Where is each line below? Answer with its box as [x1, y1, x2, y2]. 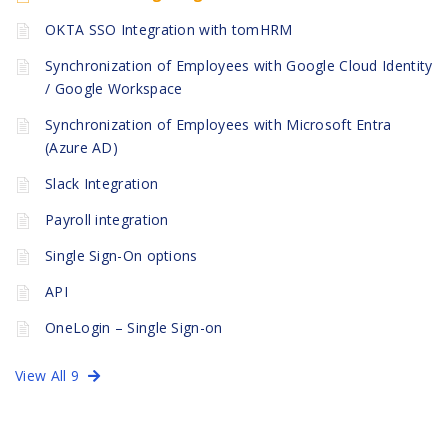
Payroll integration [45, 210, 169, 230]
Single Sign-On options [45, 246, 198, 266]
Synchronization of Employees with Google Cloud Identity [45, 56, 433, 76]
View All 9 [15, 366, 88, 385]
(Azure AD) [45, 138, 118, 158]
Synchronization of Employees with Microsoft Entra [45, 115, 392, 135]
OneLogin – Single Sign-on [45, 318, 223, 338]
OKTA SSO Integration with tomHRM [45, 20, 293, 40]
